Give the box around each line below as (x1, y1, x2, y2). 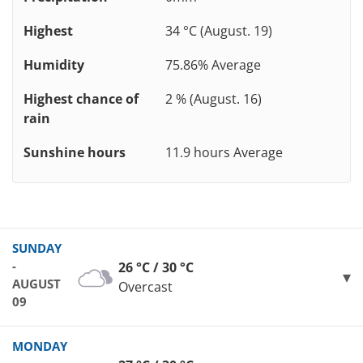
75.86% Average (165, 56, 261, 75)
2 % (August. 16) (165, 90, 262, 109)
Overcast (118, 278, 173, 297)
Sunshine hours (23, 143, 126, 162)
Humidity (23, 56, 84, 75)
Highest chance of (23, 90, 139, 109)
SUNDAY (12, 240, 62, 257)
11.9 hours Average (165, 143, 283, 162)
